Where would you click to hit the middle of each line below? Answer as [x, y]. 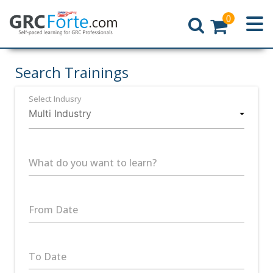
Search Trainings [72, 72]
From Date [53, 210]
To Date [48, 257]
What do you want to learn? [93, 163]
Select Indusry [55, 99]
